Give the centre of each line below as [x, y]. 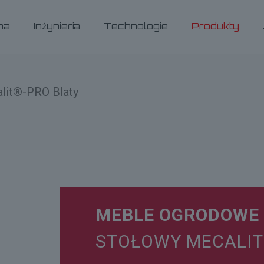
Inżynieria [57, 26]
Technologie [136, 26]
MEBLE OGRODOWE [177, 215]
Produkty [215, 26]
